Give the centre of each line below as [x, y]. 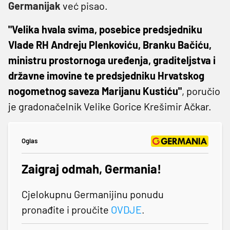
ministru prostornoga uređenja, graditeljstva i [112, 60]
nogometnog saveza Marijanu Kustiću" [95, 91]
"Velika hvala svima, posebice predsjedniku [105, 29]
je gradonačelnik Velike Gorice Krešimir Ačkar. [110, 106]
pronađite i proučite [66, 209]
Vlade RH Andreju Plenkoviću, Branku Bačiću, [110, 44]
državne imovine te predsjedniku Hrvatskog [106, 75]
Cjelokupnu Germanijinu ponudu [93, 194]
